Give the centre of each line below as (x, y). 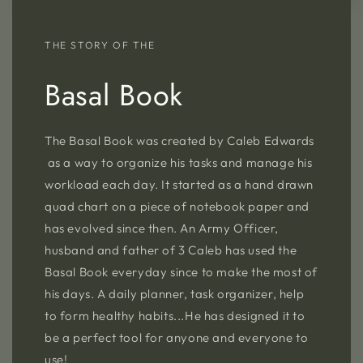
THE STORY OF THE (100, 45)
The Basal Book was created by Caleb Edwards (179, 141)
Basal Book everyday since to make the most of (181, 272)
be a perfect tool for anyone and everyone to (177, 338)
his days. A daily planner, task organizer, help (175, 294)
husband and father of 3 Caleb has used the (171, 250)
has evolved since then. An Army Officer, (162, 228)
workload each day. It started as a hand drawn (179, 185)
